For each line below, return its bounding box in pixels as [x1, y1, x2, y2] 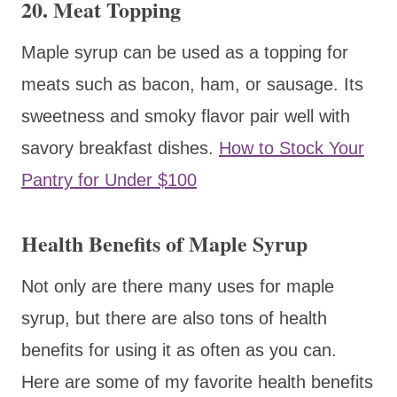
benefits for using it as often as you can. [21, 339, 337, 360]
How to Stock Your [219, 137, 364, 158]
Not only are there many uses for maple [21, 276, 334, 296]
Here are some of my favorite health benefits [21, 371, 373, 392]
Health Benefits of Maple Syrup [21, 227, 307, 259]
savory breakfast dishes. [21, 137, 219, 158]
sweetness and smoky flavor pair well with [21, 105, 350, 126]
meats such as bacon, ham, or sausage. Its [21, 74, 363, 94]
